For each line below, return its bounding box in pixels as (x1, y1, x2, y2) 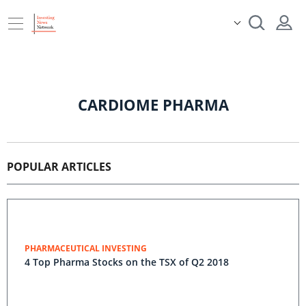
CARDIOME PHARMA (77, 94, 229, 115)
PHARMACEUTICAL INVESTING (25, 242, 147, 254)
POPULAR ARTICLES (7, 159, 111, 174)
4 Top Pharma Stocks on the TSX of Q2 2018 (25, 255, 229, 268)
